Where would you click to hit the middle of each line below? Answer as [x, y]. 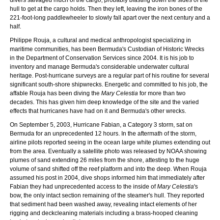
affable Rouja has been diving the [55, 93]
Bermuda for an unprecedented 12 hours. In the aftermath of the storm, [103, 133]
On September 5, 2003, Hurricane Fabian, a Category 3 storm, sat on [101, 124]
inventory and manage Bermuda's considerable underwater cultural [99, 67]
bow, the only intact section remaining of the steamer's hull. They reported [107, 195]
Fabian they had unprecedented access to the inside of [83, 186]
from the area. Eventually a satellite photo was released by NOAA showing [108, 151]
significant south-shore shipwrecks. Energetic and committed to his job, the [109, 84]
